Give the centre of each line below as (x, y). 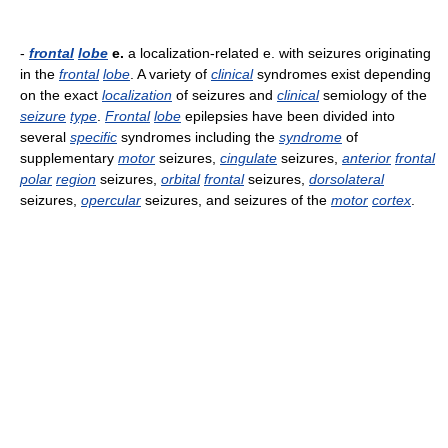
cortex (391, 200)
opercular (111, 200)
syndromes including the (198, 137)
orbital (180, 179)
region (76, 179)
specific (93, 137)
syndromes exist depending (342, 74)
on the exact (61, 95)
